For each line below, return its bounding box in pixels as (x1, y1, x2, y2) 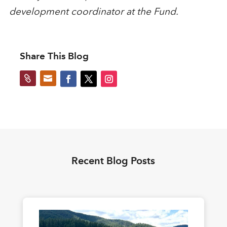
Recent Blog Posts (71, 155, 156, 167)
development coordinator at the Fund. (9, 6, 178, 18)
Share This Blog (19, 50, 89, 62)
